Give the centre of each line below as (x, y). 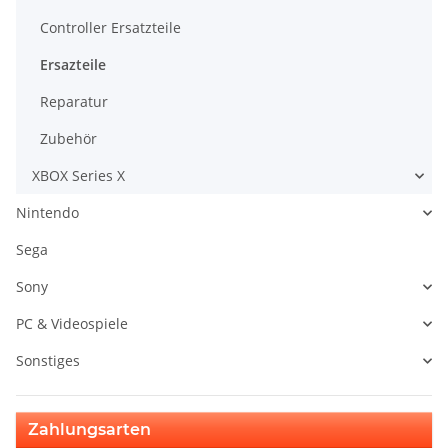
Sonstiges (48, 361)
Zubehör (68, 139)
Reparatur (74, 102)
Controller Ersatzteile (110, 28)
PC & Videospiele (72, 324)
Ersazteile (73, 65)
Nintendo (47, 213)
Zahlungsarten (89, 430)
